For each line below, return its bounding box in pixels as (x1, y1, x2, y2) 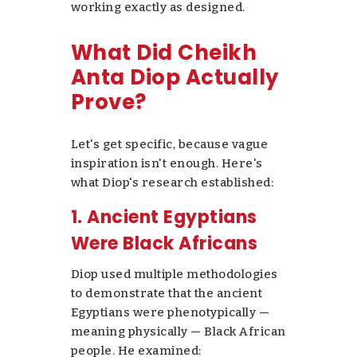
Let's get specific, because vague (70, 136, 269, 151)
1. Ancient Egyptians (70, 204, 257, 229)
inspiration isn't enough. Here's (70, 155, 263, 171)
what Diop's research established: (70, 175, 274, 190)
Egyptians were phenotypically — (70, 304, 270, 320)
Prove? (70, 87, 147, 116)
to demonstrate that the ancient (70, 285, 263, 300)
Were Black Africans (70, 230, 258, 256)
